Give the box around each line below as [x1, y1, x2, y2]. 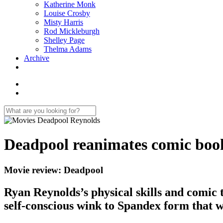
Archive [24, 54, 49, 62]
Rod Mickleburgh [44, 27, 100, 35]
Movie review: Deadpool [4, 164, 103, 175]
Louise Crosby [44, 9, 90, 17]
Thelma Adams [44, 45, 92, 53]
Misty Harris [44, 18, 83, 26]
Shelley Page [44, 36, 85, 44]
